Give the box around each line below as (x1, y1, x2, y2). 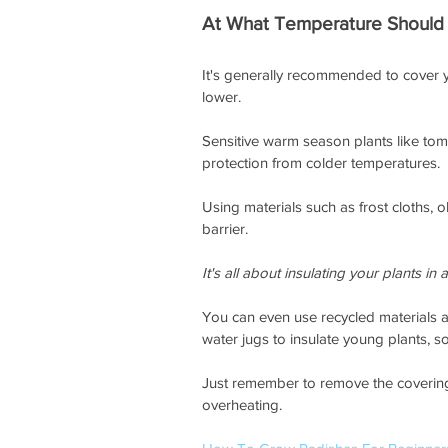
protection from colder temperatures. (202, 154, 444, 172)
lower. (202, 88, 245, 106)
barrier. (202, 220, 252, 238)
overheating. (202, 396, 286, 414)
